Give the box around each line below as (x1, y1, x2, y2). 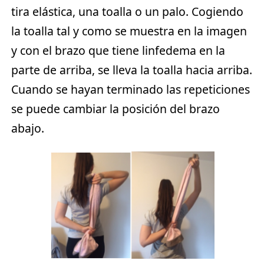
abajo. (11, 120, 45, 137)
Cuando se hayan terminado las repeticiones (11, 81, 250, 98)
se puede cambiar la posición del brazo (11, 101, 220, 117)
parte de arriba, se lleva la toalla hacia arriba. (11, 62, 253, 78)
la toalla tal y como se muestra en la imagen (11, 23, 247, 39)
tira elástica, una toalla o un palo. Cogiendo (11, 4, 244, 20)
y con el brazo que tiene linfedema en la (11, 42, 226, 59)
